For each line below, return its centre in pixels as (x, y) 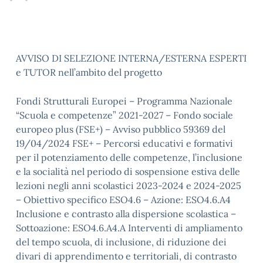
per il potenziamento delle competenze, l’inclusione (129, 157)
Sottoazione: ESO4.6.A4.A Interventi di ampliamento (129, 228)
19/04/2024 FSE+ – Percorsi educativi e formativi (124, 143)
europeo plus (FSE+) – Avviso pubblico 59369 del (121, 129)
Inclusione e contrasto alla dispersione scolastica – (126, 214)
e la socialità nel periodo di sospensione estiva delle (128, 171)
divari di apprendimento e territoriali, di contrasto (126, 256)
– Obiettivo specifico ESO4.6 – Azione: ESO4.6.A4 (123, 200)
